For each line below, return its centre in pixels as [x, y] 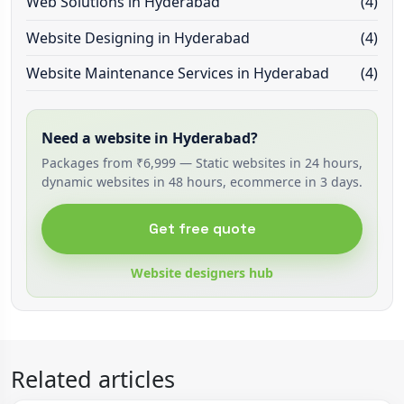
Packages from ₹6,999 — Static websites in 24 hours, [202, 163]
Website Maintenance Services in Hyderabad [178, 73]
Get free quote [202, 228]
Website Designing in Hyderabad [138, 37]
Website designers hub [202, 273]
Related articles [93, 378]
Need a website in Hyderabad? [150, 138]
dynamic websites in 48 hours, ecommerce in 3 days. [202, 182]
